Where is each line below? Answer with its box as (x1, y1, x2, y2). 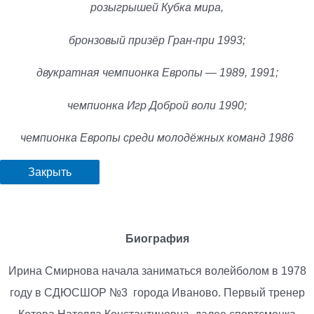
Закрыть (28, 165, 71, 178)
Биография (125, 232, 189, 245)
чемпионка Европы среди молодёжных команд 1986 (20, 132, 294, 144)
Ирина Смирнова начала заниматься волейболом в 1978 (8, 265, 306, 278)
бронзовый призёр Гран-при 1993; (69, 34, 245, 46)
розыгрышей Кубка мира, (90, 1, 224, 14)
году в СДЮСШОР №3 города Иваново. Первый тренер (9, 287, 305, 299)
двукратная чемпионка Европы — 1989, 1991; (36, 67, 278, 79)
